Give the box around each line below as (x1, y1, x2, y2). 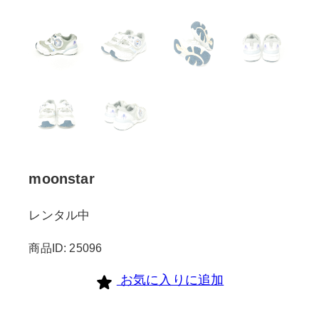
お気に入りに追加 (120, 273, 224, 288)
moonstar (28, 170, 95, 187)
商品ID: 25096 (28, 241, 103, 254)
